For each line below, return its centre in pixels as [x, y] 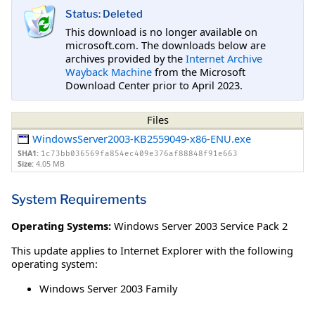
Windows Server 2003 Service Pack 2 [201, 225]
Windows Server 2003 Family [108, 288]
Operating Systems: [61, 225]
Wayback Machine [109, 71]
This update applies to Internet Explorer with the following [152, 250]
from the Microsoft [199, 71]
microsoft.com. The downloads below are [166, 45]
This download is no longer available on [161, 31]
